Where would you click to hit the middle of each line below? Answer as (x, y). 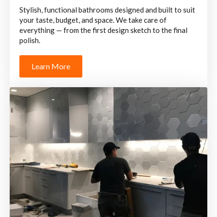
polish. (30, 40)
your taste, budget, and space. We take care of (93, 20)
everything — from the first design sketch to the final (103, 30)
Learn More (51, 66)
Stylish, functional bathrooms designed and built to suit (107, 10)
